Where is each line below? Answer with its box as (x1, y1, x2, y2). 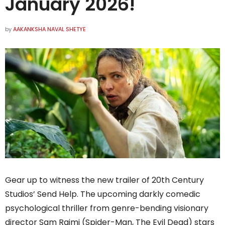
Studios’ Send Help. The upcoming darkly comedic (5, 188, 200, 200)
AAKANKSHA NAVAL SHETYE (13, 25, 86, 33)
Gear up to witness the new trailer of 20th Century (5, 174, 204, 186)
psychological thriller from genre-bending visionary (5, 202, 208, 214)
